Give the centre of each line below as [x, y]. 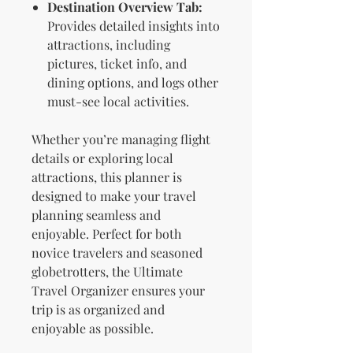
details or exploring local [102, 158]
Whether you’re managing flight [121, 139]
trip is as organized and [98, 310]
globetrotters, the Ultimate [107, 272]
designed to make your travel [114, 196]
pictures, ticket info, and [117, 64]
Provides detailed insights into [134, 26]
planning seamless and [96, 215]
